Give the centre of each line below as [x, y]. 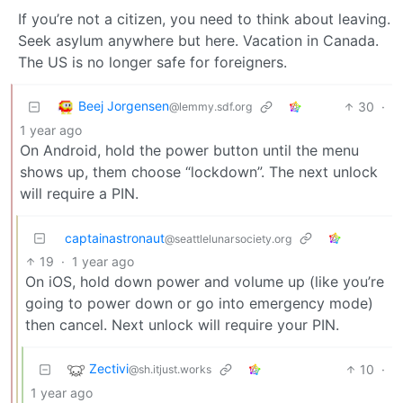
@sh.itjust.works [170, 370]
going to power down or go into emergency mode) [199, 303]
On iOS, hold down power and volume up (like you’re [205, 281]
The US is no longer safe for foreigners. [152, 62]
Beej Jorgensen [124, 106]
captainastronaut [115, 237]
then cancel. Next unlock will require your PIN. [182, 324]
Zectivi [109, 369]
